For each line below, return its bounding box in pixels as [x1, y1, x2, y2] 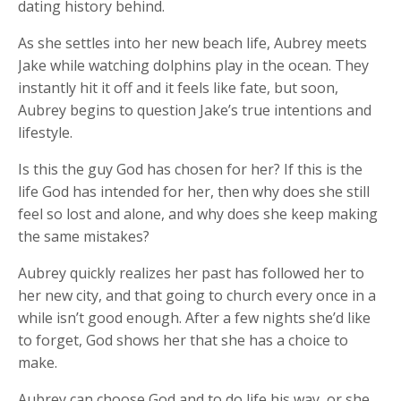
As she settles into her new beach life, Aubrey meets [18, 32, 367, 53]
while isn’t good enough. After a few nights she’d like [18, 307, 371, 328]
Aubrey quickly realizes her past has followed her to [18, 262, 364, 283]
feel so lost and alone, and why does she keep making [18, 203, 378, 224]
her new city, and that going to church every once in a [18, 285, 376, 305]
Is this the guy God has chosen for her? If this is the [18, 158, 363, 179]
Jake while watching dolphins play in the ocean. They [18, 55, 369, 75]
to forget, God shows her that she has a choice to [18, 329, 348, 350]
